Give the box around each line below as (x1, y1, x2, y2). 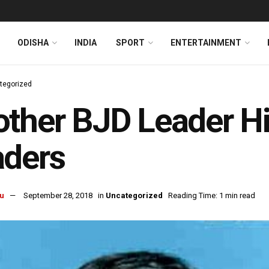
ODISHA (17, 38, 49, 47)
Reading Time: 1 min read (168, 191, 255, 201)
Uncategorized (106, 191, 163, 201)
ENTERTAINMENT (171, 38, 241, 47)
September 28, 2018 (23, 191, 92, 201)
